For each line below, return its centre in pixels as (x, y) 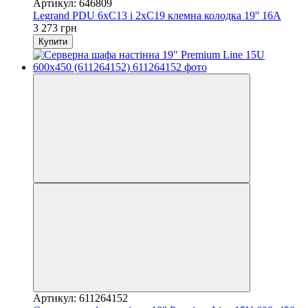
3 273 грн (55, 27)
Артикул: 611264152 (80, 298)
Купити (53, 41)
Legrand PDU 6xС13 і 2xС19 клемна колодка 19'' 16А (157, 15)
